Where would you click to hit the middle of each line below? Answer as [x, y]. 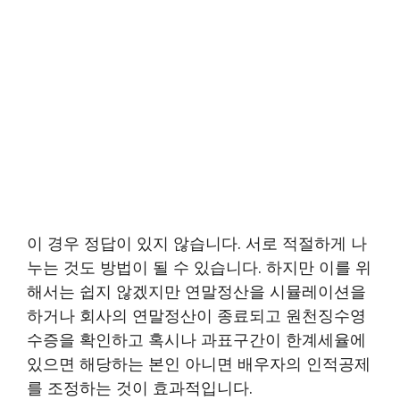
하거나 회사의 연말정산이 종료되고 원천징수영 [196, 315]
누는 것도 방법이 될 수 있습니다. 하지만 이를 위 [199, 267]
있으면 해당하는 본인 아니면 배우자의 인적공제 [199, 363]
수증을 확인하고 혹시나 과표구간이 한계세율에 [196, 339]
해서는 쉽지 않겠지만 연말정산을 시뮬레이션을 [196, 291]
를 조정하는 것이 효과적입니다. [140, 387]
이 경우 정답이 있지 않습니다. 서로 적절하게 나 [197, 242]
